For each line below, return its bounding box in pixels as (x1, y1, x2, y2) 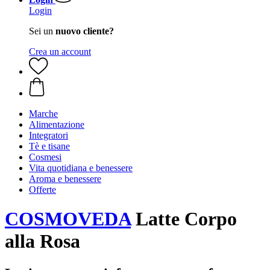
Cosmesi (29, 152, 61, 162)
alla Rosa (5, 230, 80, 253)
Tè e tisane (29, 141, 70, 151)
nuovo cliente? (55, 26, 114, 36)
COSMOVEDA (5, 208, 131, 230)
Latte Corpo (131, 208, 237, 230)
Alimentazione (29, 119, 84, 130)
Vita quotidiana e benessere (29, 163, 133, 173)
